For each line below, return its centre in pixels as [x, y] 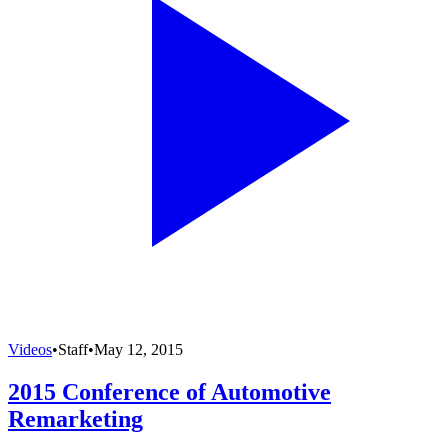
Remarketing [75, 418]
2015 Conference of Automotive [169, 391]
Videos [30, 349]
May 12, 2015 [138, 349]
